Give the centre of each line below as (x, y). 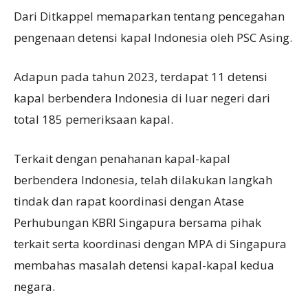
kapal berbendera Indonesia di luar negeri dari (142, 98)
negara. (34, 287)
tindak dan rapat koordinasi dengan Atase (129, 201)
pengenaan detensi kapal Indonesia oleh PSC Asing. (153, 38)
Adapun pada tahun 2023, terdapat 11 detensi (141, 77)
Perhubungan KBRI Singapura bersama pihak (137, 223)
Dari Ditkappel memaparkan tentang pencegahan (149, 16)
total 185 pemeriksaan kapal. (93, 120)
